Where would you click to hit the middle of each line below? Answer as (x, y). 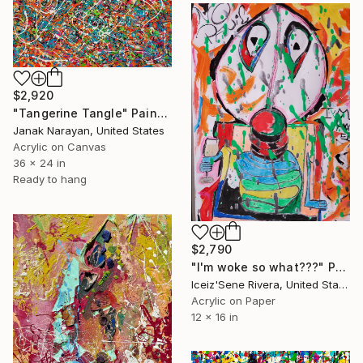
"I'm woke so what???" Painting (340, 267)
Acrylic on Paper (233, 301)
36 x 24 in (39, 162)
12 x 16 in (215, 317)
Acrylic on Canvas (60, 146)
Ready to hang (50, 179)
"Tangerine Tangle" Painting (162, 113)
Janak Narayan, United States (89, 130)
